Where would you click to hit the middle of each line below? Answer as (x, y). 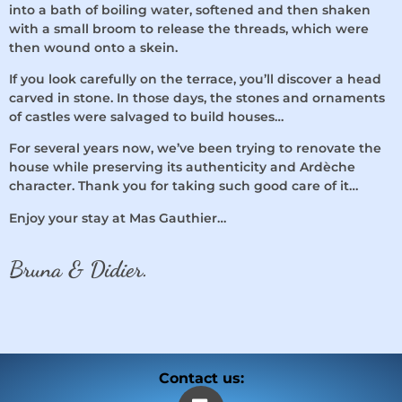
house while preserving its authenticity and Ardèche (182, 167)
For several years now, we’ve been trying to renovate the (195, 149)
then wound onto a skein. (93, 47)
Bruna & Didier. (79, 270)
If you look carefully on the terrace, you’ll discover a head (195, 79)
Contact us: (201, 379)
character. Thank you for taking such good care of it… (184, 186)
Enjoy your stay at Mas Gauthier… (118, 218)
